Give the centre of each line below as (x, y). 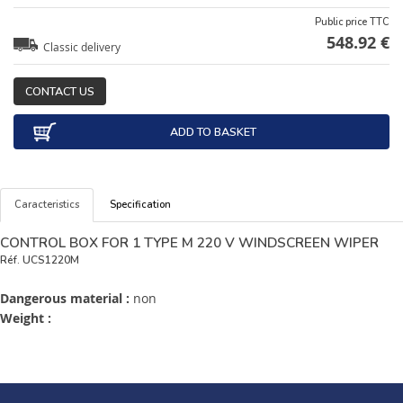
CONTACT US (60, 91)
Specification (140, 205)
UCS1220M (51, 260)
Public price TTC (352, 22)
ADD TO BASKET (213, 132)
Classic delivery (81, 46)
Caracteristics (47, 205)
